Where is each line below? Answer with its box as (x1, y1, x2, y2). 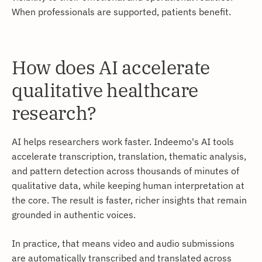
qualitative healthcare (12, 78, 198, 103)
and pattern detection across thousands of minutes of (12, 164, 239, 177)
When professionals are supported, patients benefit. (12, 5, 231, 18)
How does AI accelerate (12, 55, 210, 80)
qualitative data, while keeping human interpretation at (12, 179, 244, 192)
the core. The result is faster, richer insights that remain (12, 194, 247, 206)
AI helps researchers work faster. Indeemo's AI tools (12, 135, 234, 148)
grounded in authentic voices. (12, 208, 136, 221)
